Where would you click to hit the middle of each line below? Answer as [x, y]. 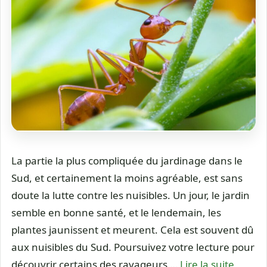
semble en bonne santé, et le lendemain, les [116, 212]
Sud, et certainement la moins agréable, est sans [127, 178]
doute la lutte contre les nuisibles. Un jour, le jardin [131, 195]
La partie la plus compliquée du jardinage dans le [127, 161]
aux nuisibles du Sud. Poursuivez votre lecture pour [133, 247]
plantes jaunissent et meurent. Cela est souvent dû [133, 230]
